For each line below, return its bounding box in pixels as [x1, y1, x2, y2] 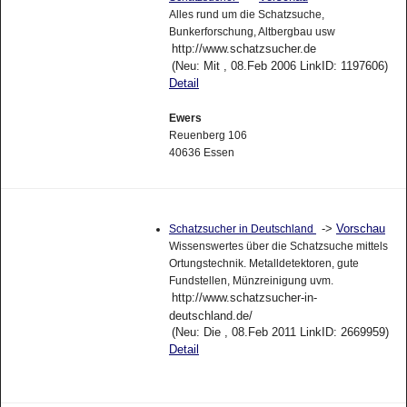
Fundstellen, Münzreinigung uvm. [168, 273, 333, 287]
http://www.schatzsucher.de [171, 41, 316, 55]
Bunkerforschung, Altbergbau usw [168, 25, 335, 38]
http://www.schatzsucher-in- [171, 290, 317, 304]
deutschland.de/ [168, 308, 253, 322]
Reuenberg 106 [168, 128, 247, 142]
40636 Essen [168, 145, 234, 159]
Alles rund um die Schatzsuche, [168, 7, 324, 21]
